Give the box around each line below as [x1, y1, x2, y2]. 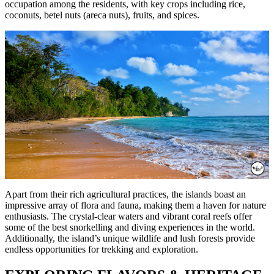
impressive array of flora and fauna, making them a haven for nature [5, 200, 266, 211]
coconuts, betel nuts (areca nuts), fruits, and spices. [5, 10, 199, 21]
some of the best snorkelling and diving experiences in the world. [5, 222, 255, 233]
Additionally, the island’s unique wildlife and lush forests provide [5, 233, 255, 244]
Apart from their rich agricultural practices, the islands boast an [5, 189, 246, 200]
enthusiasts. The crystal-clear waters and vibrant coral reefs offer [5, 211, 252, 222]
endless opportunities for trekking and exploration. [5, 244, 198, 255]
